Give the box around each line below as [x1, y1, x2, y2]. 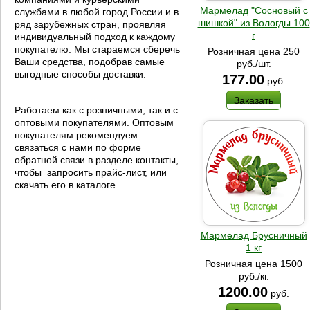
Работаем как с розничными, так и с [15, 104, 178, 116]
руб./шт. [236, 57, 271, 69]
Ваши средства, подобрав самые [15, 56, 165, 67]
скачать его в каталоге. [15, 179, 118, 190]
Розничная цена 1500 [205, 257, 302, 269]
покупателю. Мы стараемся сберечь [15, 44, 180, 55]
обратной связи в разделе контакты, [15, 154, 179, 165]
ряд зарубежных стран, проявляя [15, 19, 166, 30]
